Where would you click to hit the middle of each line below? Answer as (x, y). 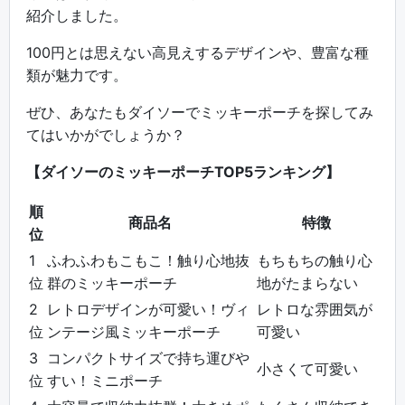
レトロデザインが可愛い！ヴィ (148, 310)
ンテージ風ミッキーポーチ (134, 332)
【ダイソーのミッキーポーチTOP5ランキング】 (183, 172)
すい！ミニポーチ (105, 381)
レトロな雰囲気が (315, 310)
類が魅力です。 (77, 75)
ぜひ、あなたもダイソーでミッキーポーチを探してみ (200, 113)
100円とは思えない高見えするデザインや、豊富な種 (198, 53)
